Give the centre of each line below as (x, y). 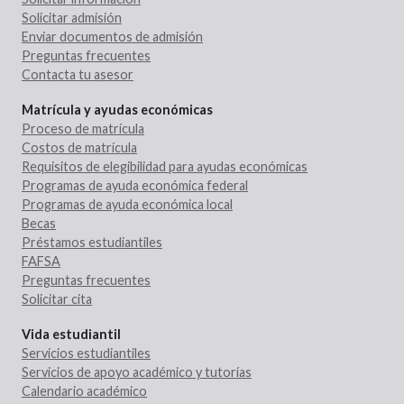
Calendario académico (84, 391)
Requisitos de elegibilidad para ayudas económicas (165, 167)
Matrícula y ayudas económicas (117, 110)
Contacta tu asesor (78, 75)
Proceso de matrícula (83, 129)
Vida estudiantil (71, 335)
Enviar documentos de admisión (112, 37)
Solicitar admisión (72, 18)
